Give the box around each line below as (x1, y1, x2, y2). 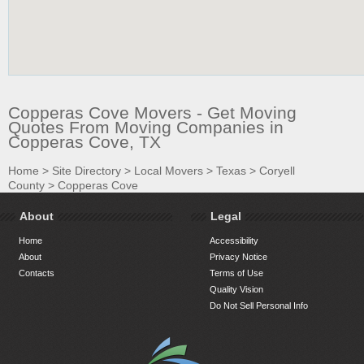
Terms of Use (210, 268, 264, 279)
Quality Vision (210, 284, 264, 295)
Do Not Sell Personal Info (210, 301, 309, 311)
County (8, 179, 45, 193)
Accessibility (210, 236, 259, 246)
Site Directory (52, 164, 121, 178)
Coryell (259, 164, 295, 178)
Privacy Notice (210, 252, 268, 262)
